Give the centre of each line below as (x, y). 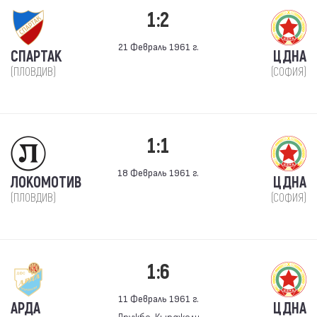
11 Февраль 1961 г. (158, 298)
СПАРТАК (36, 57)
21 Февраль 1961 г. (158, 46)
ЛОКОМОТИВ (46, 183)
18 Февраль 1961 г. (158, 172)
